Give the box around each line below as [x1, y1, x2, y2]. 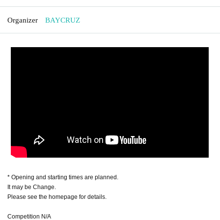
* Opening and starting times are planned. [7, 173, 118, 181]
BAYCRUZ [45, 16, 80, 24]
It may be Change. [7, 183, 56, 191]
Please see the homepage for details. [7, 193, 107, 200]
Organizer [7, 16, 38, 24]
